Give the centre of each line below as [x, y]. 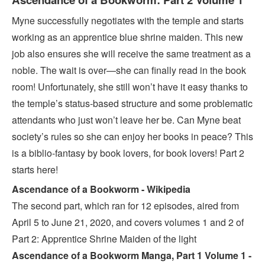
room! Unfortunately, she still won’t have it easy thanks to [130, 86]
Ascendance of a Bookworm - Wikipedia [101, 189]
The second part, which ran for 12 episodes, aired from [125, 205]
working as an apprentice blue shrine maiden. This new [127, 37]
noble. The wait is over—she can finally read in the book [129, 70]
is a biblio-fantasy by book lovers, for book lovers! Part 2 [128, 153]
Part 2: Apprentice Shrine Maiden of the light [105, 238]
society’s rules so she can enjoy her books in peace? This [132, 136]
